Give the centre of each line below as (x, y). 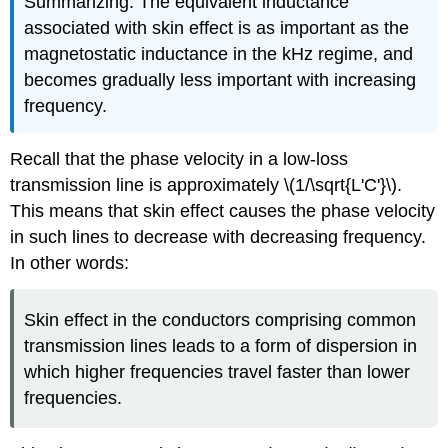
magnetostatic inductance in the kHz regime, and (219, 54)
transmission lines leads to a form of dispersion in (221, 345)
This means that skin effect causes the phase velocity (223, 210)
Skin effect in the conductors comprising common (220, 319)
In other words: (70, 262)
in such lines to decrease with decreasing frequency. (218, 236)
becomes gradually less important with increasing (220, 80)
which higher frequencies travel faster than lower (217, 371)
